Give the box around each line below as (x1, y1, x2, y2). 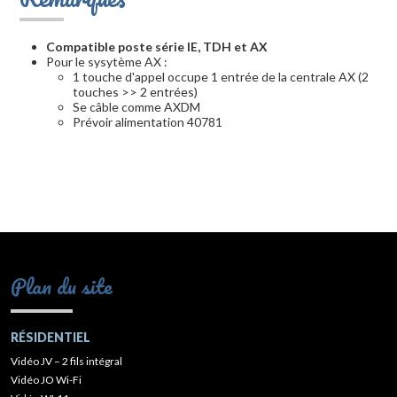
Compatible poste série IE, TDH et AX (46, 39, 268, 55)
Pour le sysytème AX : (46, 54, 167, 70)
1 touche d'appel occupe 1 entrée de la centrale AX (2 (73, 69, 369, 85)
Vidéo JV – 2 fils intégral (11, 354, 122, 369)
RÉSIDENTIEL (11, 330, 90, 346)
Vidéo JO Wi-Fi (11, 373, 82, 387)
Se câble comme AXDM (73, 99, 200, 115)
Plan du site (11, 269, 113, 304)
